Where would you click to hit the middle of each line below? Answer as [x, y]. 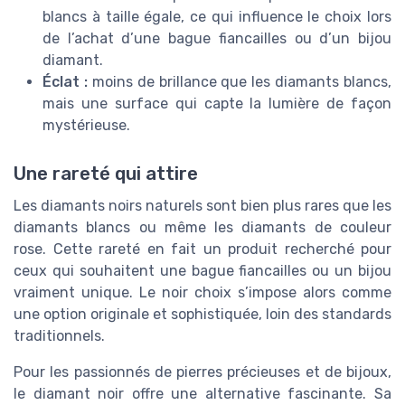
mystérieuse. [86, 126]
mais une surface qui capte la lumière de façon [217, 104]
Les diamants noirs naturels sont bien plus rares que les [202, 206]
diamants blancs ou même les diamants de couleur [202, 228]
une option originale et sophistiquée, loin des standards [202, 315]
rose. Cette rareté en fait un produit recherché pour [202, 250]
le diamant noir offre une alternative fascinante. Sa [202, 394]
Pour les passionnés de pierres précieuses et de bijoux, [202, 372]
